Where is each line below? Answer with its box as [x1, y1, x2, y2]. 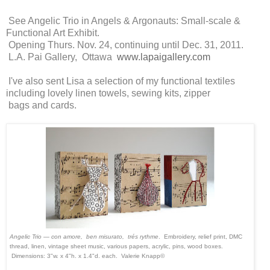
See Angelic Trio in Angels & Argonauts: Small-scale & [6, 15, 240, 26]
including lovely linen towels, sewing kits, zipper [6, 87, 213, 98]
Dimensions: [10, 252, 47, 259]
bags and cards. [6, 99, 212, 110]
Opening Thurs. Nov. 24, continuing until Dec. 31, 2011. [6, 39, 248, 50]
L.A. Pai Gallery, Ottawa [6, 51, 117, 62]
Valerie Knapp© [121, 252, 165, 259]
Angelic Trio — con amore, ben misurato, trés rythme [10, 233, 159, 240]
